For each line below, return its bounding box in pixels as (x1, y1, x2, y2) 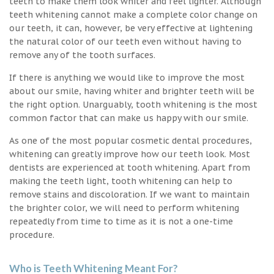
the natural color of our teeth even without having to (9, 35, 242, 47)
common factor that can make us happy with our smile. (9, 112, 248, 124)
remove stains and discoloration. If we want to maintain (9, 188, 250, 200)
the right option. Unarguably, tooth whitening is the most (9, 98, 257, 110)
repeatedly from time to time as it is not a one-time (9, 215, 233, 227)
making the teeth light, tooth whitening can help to (9, 175, 232, 187)
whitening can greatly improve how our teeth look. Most (9, 148, 250, 160)
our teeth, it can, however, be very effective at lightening (9, 22, 253, 34)
